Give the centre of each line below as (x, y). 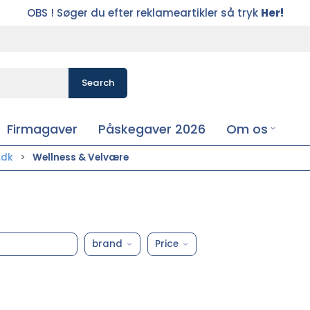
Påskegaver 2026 (152, 129)
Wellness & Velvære (81, 157)
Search (98, 82)
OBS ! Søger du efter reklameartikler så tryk (144, 12)
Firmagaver (43, 129)
